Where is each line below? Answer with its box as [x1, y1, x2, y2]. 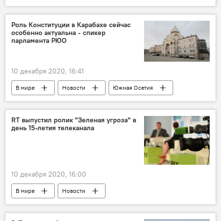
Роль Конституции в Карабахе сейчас [11, 20, 131, 30]
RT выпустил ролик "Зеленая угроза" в [11, 115, 136, 124]
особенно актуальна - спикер [11, 28, 106, 37]
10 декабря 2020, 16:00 [11, 170, 86, 179]
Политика [16, 98, 42, 106]
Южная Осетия [113, 83, 153, 91]
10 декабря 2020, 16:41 [11, 66, 84, 75]
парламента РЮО [11, 36, 67, 45]
